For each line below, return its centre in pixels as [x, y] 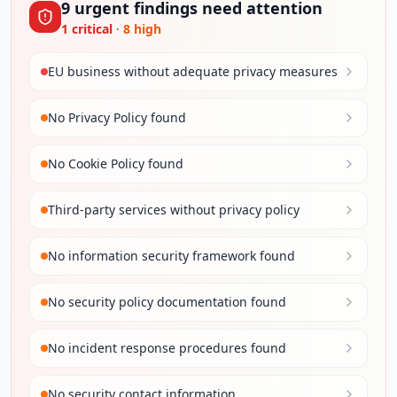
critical [90, 29]
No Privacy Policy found [117, 117]
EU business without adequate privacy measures [193, 71]
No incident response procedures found [167, 348]
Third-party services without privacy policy [174, 210]
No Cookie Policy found [116, 163]
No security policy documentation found [167, 302]
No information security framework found [171, 256]
